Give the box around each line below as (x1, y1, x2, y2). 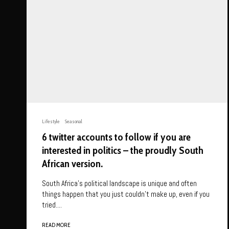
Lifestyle (42, 118, 60, 125)
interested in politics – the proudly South (42, 144, 203, 157)
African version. (42, 157, 103, 170)
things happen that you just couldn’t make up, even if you (42, 189, 210, 199)
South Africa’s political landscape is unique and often (42, 178, 197, 189)
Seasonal (65, 118, 82, 125)
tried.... (42, 200, 62, 210)
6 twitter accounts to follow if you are (42, 131, 191, 144)
